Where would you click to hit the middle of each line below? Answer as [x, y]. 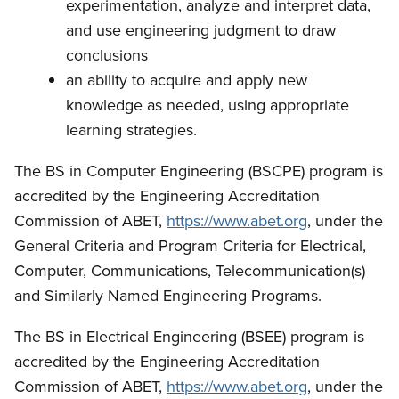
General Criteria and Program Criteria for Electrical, [190, 245]
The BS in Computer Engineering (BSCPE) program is [199, 171]
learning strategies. [131, 130]
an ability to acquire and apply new [187, 80]
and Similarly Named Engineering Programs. [168, 295]
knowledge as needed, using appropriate [208, 105]
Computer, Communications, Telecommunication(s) [190, 270]
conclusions [107, 55]
